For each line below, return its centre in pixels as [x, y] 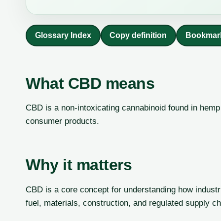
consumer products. [62, 121]
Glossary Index [63, 36]
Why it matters [79, 165]
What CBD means [90, 83]
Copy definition [138, 36]
